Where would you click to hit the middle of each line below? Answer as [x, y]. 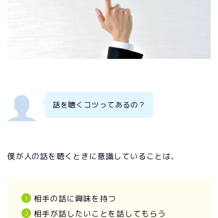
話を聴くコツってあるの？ [99, 105]
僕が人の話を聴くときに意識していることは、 [93, 156]
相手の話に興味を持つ [75, 199]
